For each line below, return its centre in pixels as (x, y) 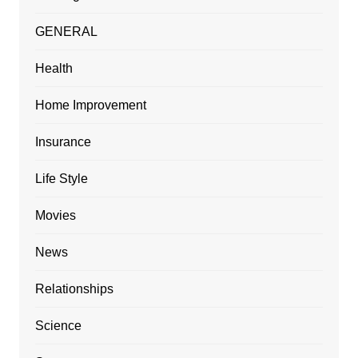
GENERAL (66, 32)
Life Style (61, 179)
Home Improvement (90, 105)
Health (54, 69)
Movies (55, 216)
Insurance (63, 142)
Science (58, 326)
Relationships (74, 289)
